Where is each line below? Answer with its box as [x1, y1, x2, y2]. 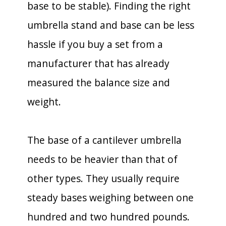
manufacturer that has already [27, 56, 169, 70]
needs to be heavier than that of [27, 152, 178, 166]
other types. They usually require [27, 171, 180, 185]
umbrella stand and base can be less [27, 18, 194, 32]
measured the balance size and [27, 75, 170, 89]
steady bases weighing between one [27, 190, 194, 204]
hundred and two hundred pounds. [27, 209, 190, 223]
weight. [27, 94, 61, 108]
